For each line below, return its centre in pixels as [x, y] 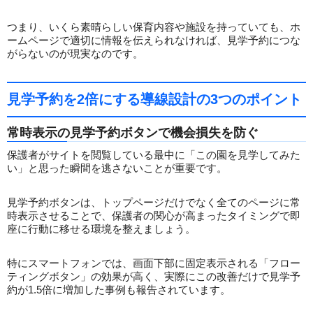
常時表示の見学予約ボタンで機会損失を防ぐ [133, 133]
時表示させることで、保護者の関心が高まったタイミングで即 [154, 216]
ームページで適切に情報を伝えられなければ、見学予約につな [154, 41]
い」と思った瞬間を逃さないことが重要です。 [117, 168]
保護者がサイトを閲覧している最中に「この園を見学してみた [154, 155]
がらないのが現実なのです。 [75, 54]
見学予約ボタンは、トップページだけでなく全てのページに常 [154, 203]
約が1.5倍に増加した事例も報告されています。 [119, 290]
